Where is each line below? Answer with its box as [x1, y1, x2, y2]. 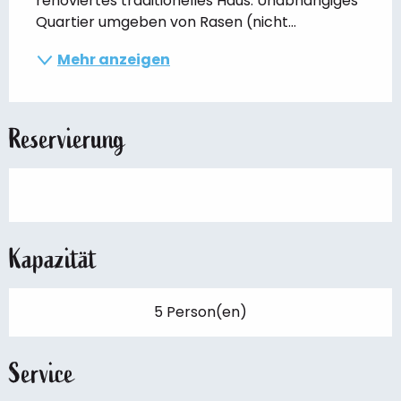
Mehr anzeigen [57, 48, 170, 70]
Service [9, 355, 74, 391]
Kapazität [9, 241, 97, 277]
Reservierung [9, 121, 125, 157]
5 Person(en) [154, 301, 247, 322]
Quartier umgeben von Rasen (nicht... [36, 11, 296, 32]
